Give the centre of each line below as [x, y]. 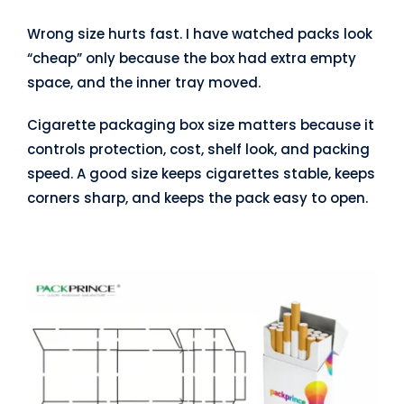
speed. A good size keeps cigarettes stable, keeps [201, 173]
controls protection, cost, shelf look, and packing [198, 149]
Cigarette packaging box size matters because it [200, 124]
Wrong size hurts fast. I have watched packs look [199, 33]
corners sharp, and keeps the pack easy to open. [197, 197]
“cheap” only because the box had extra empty [191, 58]
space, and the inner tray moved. [143, 82]
